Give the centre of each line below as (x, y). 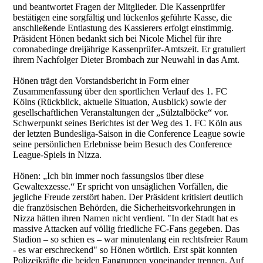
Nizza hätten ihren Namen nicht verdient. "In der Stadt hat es (126, 218)
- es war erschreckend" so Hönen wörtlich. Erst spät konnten (125, 249)
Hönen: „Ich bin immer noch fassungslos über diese (109, 176)
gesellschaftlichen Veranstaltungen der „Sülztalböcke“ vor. (121, 112)
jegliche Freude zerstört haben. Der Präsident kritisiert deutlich (128, 197)
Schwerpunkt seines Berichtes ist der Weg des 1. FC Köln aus (128, 123)
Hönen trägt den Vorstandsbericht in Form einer (101, 80)
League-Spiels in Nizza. (58, 154)
